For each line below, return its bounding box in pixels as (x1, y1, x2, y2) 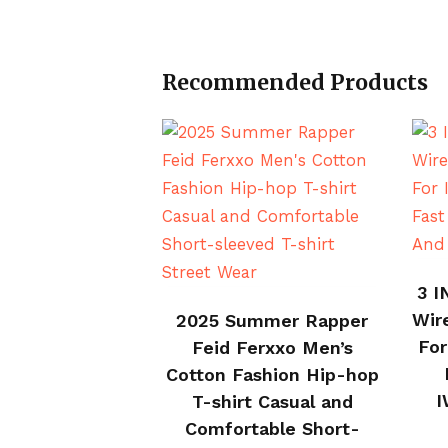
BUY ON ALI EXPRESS (212, 299, 355, 312)
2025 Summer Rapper (176, 310, 369, 331)
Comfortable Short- (184, 418, 360, 439)
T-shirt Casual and (191, 391, 353, 412)
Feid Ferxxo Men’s (191, 337, 353, 358)
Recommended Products (162, 69, 429, 96)
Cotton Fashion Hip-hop (165, 364, 379, 385)
